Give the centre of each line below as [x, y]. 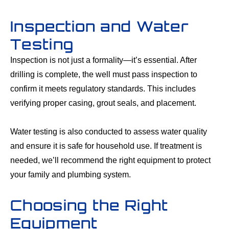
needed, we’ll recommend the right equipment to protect [110, 161]
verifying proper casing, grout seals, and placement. [103, 103]
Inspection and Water [99, 27]
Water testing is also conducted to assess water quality [109, 132]
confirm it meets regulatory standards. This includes [103, 89]
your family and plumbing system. [71, 175]
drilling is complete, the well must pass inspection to [104, 75]
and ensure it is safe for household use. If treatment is [106, 146]
